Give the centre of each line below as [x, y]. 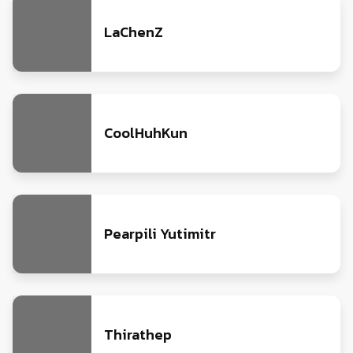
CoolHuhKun [146, 133]
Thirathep [138, 334]
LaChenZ [134, 32]
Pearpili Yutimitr [160, 234]
